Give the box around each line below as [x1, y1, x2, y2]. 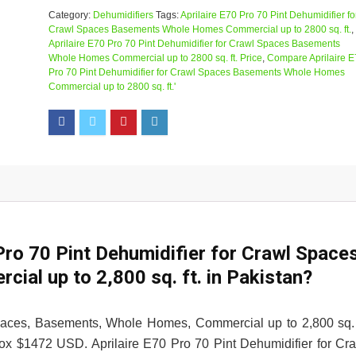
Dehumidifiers [92, 10, 153, 21]
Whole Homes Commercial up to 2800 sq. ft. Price [48, 52, 262, 64]
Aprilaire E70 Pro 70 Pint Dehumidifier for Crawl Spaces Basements [48, 38, 340, 49]
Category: [48, 10, 93, 21]
